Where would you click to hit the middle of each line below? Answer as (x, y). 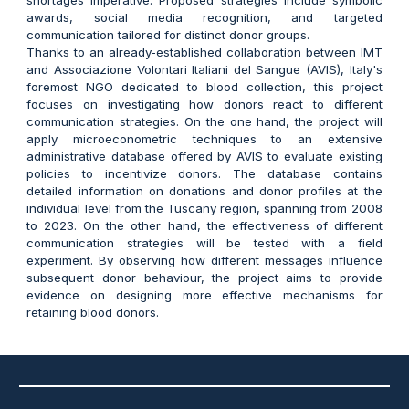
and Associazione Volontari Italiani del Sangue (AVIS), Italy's (204, 69)
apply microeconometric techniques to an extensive (204, 138)
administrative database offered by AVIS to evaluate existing (204, 156)
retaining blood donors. (93, 312)
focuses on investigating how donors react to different (204, 104)
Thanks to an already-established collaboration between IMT (204, 52)
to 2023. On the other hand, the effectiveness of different (204, 225)
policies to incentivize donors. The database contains (204, 173)
